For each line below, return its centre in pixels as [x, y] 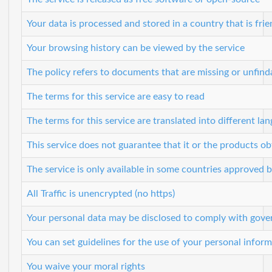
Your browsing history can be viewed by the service [136, 48]
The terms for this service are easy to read [116, 96]
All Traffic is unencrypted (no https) [101, 193]
